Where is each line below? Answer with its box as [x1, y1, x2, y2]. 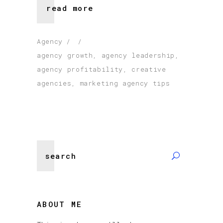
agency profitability [37, 64, 123, 74]
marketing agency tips [80, 78, 170, 88]
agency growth [37, 50, 93, 60]
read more [46, 2, 94, 13]
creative [131, 64, 166, 74]
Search [36, 141, 62, 152]
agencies [37, 78, 72, 88]
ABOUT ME [37, 199, 82, 209]
